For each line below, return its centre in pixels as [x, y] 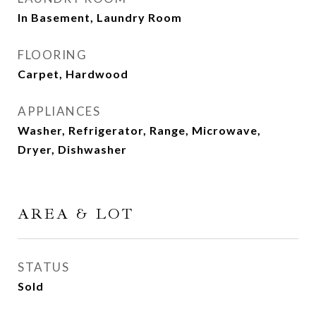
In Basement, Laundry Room [100, 17]
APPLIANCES [59, 111]
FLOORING [52, 54]
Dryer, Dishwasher [72, 149]
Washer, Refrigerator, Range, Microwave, [139, 130]
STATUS [43, 267]
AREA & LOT [76, 213]
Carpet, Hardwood [73, 73]
